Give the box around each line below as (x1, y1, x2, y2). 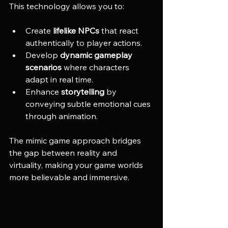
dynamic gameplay (60, 49, 134, 60)
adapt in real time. (25, 74, 93, 84)
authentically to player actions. (25, 37, 142, 48)
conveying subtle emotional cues (25, 98, 153, 109)
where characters (62, 62, 131, 72)
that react (99, 25, 140, 36)
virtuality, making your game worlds (9, 159, 145, 170)
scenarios (25, 62, 62, 72)
